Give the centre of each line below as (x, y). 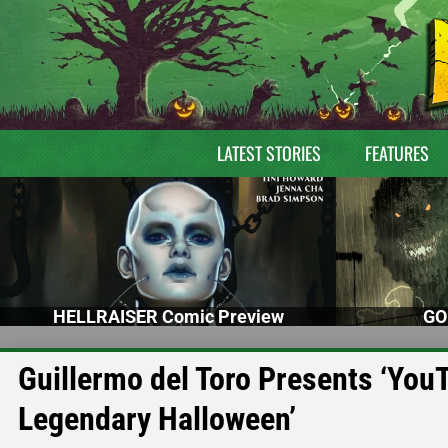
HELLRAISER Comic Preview (168, 316)
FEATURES (396, 153)
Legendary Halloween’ (157, 418)
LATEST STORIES (268, 153)
